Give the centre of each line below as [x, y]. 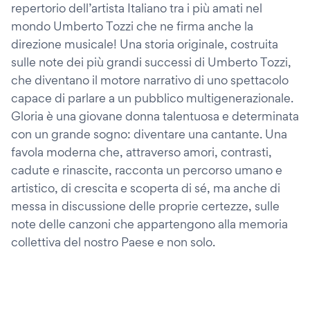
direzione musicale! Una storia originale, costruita [145, 44]
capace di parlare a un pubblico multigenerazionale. [152, 98]
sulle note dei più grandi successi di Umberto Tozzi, [151, 62]
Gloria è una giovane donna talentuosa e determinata [155, 116]
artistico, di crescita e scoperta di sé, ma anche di [146, 188]
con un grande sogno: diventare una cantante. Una [149, 134]
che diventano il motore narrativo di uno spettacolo [150, 80]
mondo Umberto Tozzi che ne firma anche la [132, 26]
